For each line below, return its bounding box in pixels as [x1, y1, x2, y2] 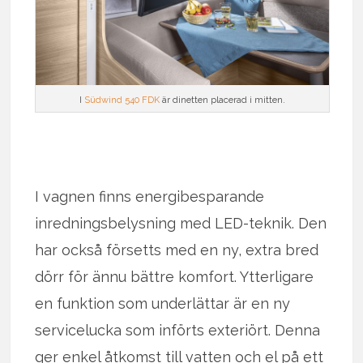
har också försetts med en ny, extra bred [35, 241, 319, 259]
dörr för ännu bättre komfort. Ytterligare [35, 268, 314, 286]
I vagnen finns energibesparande [35, 188, 265, 206]
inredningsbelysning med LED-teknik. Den [35, 215, 327, 233]
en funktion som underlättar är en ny [35, 295, 291, 313]
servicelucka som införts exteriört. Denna [35, 322, 321, 340]
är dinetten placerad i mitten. [159, 95, 285, 106]
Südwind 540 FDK [83, 95, 160, 106]
